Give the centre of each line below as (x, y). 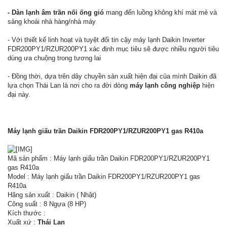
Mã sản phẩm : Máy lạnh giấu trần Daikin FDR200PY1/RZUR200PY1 (109, 159)
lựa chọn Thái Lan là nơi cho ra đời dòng (69, 86)
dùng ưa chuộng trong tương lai (54, 58)
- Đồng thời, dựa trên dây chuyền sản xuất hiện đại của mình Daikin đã (112, 77)
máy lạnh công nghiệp (165, 86)
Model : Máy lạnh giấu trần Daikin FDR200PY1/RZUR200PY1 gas (104, 177)
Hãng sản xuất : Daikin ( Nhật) (52, 195)
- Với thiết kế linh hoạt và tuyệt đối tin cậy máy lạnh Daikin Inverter (106, 40)
